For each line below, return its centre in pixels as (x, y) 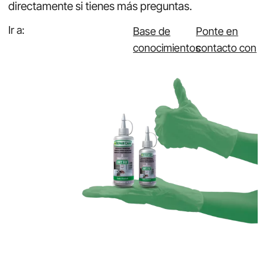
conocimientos (167, 48)
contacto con (227, 48)
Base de (152, 31)
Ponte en (217, 31)
